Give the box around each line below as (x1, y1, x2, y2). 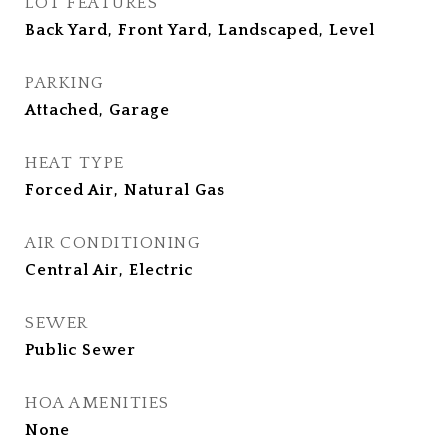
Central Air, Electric (25, 261, 193, 280)
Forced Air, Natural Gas (25, 181, 225, 200)
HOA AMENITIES (25, 394, 170, 413)
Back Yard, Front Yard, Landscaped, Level (25, 21, 375, 40)
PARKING (25, 74, 105, 93)
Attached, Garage (25, 101, 170, 120)
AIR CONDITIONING (25, 234, 201, 253)
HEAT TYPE (25, 154, 125, 173)
